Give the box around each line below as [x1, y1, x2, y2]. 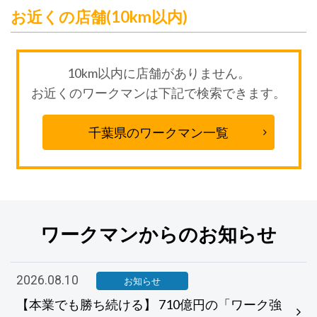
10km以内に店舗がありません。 [67, 64, 250, 81]
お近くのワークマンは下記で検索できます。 [31, 84, 286, 100]
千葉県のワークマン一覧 [88, 125, 229, 141]
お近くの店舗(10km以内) [11, 6, 188, 26]
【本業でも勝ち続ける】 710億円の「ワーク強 [16, 296, 282, 313]
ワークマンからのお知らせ [40, 223, 277, 246]
